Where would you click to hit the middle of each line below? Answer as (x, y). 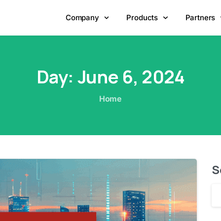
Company (82, 18)
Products (142, 18)
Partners (200, 18)
